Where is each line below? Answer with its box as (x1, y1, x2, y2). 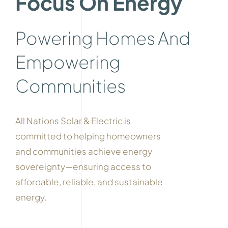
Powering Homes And (15, 27, 190, 49)
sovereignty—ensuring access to (15, 161, 151, 173)
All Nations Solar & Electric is (15, 115, 131, 127)
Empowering (15, 51, 121, 73)
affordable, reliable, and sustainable (15, 176, 163, 188)
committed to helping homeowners (15, 130, 161, 142)
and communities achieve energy (15, 146, 152, 157)
